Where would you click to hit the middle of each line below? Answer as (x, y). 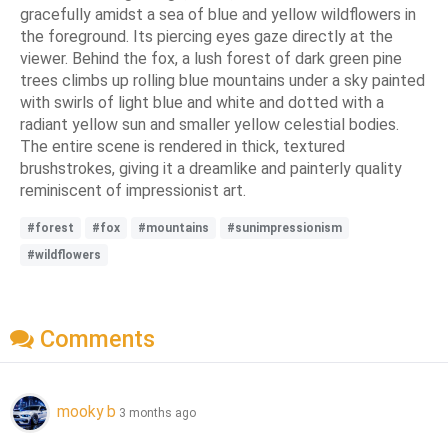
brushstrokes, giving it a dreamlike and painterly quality (211, 168)
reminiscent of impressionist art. (133, 190)
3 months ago (157, 413)
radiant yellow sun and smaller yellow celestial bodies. (209, 124)
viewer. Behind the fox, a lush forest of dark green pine (211, 58)
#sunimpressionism (284, 227)
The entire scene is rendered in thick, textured (182, 146)
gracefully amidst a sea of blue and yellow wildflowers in (218, 14)
